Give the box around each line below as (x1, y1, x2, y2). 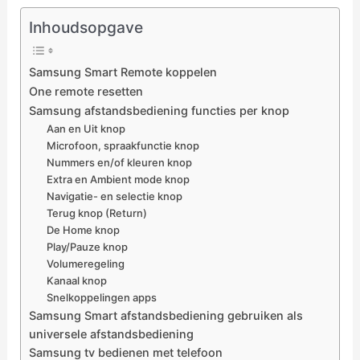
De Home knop (47, 223, 121, 237)
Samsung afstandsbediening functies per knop (28, 104, 289, 118)
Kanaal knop (47, 274, 108, 288)
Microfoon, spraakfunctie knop (47, 139, 200, 153)
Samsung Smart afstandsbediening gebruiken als (28, 309, 303, 323)
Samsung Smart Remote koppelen (28, 65, 217, 80)
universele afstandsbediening (28, 327, 194, 342)
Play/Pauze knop (47, 240, 129, 254)
